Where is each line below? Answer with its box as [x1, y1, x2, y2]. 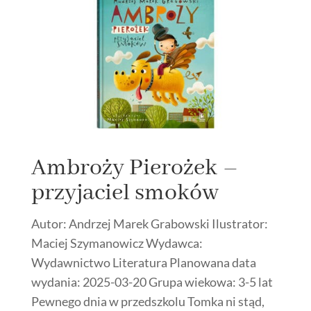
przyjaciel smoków [31, 178, 219, 208]
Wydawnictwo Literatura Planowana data [31, 255, 256, 271]
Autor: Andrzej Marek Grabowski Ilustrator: [31, 216, 268, 232]
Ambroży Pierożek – [31, 153, 239, 183]
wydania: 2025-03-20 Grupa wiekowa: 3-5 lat [31, 274, 273, 290]
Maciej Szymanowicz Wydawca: [31, 235, 203, 251]
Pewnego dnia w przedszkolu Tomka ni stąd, [31, 294, 264, 310]
